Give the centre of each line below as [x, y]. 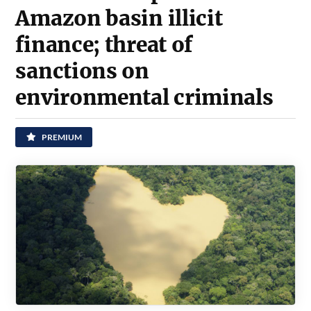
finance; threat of [104, 45]
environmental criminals [144, 98]
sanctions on [82, 72]
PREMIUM [61, 137]
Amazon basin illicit [119, 19]
